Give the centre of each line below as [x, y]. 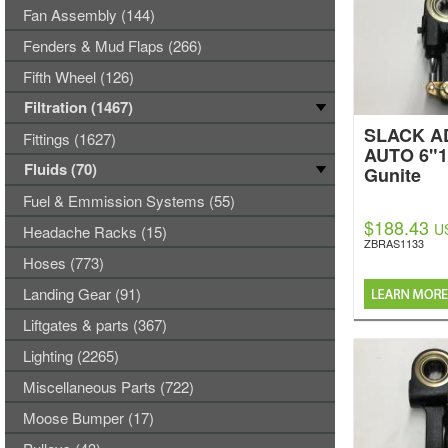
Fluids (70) [60, 169]
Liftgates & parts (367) [95, 324]
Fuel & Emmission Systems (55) [129, 200]
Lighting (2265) [71, 355]
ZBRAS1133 [393, 243]
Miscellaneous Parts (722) [108, 386]
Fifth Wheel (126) [78, 76]
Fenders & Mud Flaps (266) [112, 45]
